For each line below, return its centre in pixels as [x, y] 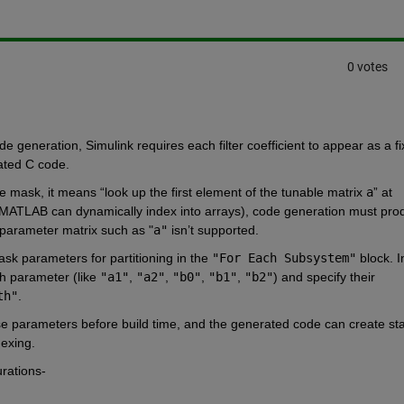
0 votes [367, 67]
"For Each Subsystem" [284, 257]
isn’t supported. [213, 230]
